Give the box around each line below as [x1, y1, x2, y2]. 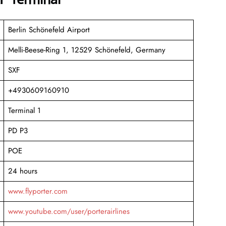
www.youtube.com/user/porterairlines [8, 205, 130, 217]
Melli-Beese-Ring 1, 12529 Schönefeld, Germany [8, 44, 165, 55]
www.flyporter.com [8, 185, 68, 197]
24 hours [8, 165, 37, 177]
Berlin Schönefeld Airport [8, 24, 90, 35]
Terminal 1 [8, 104, 41, 116]
